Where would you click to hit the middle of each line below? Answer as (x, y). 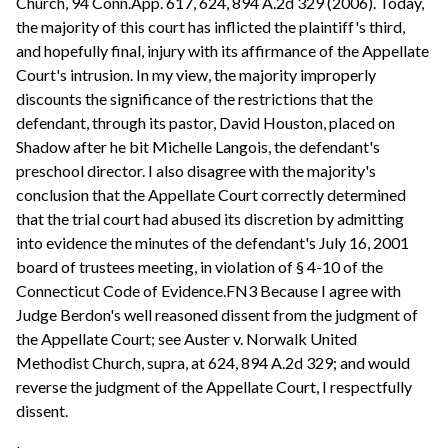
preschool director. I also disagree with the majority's (196, 170)
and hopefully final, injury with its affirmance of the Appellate (222, 50)
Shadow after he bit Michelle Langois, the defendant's (198, 146)
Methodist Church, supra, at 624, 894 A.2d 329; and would (213, 362)
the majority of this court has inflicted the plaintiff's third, (210, 26)
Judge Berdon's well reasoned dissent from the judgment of (217, 314)
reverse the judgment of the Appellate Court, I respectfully (214, 386)
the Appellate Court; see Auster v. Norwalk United (186, 338)
